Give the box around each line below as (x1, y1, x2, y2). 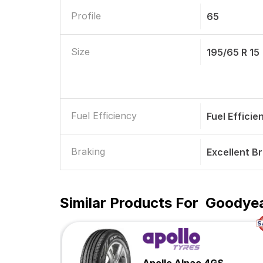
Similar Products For (60, 194, 198, 211)
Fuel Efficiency (71, 110, 137, 122)
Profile (71, 10, 101, 22)
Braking (71, 146, 105, 157)
